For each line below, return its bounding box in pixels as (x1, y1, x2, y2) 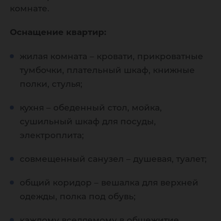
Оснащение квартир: (10, 27, 106, 37)
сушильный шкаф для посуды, (20, 116, 156, 126)
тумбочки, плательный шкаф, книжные (20, 65, 195, 75)
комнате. (10, 3, 49, 13)
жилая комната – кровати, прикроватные (20, 51, 203, 61)
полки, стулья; (20, 79, 82, 89)
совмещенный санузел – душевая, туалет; (20, 154, 207, 164)
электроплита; (20, 130, 84, 140)
